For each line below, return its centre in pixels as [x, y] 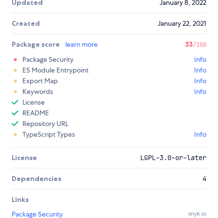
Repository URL [45, 124]
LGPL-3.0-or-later [173, 158]
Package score [36, 45]
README [36, 113]
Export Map [40, 81]
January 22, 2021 [182, 24]
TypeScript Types [49, 135]
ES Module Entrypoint [55, 70]
